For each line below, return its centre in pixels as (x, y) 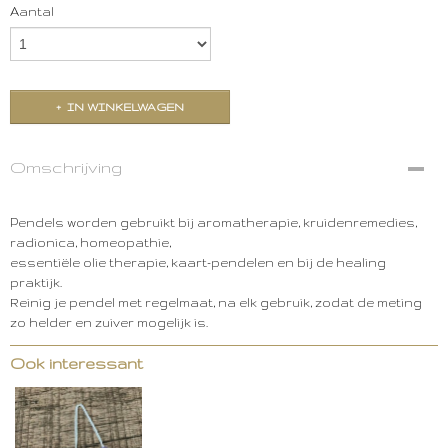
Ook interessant (76, 363)
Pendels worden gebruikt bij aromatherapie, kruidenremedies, (213, 222)
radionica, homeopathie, (92, 242)
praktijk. (36, 282)
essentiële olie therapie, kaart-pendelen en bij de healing (198, 262)
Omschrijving (66, 167)
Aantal (32, 11)
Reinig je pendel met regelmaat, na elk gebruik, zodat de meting (216, 302)
